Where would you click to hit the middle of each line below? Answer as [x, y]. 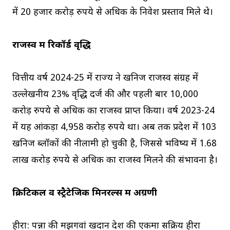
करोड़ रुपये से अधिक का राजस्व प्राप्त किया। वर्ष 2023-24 [113, 111]
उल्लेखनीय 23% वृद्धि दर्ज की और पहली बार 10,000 [105, 95]
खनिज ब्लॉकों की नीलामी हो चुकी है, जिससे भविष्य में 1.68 [114, 144]
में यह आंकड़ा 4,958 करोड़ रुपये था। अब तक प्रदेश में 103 [114, 128]
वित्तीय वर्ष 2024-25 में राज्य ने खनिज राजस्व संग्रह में [105, 79]
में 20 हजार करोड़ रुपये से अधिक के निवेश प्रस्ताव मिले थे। [113, 13]
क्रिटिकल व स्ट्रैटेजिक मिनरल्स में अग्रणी [85, 194]
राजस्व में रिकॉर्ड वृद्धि [52, 46]
